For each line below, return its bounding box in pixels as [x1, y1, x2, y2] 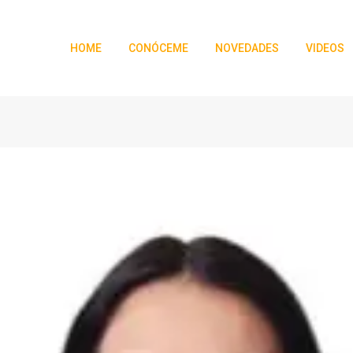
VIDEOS [306, 42, 345, 54]
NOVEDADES [215, 42, 280, 54]
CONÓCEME [128, 42, 189, 54]
